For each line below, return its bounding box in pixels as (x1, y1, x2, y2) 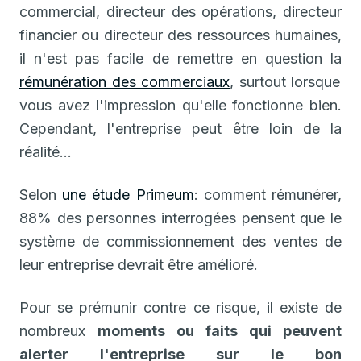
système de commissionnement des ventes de (19, 232, 342, 250)
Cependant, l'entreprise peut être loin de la (19, 119, 342, 137)
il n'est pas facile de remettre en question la (19, 49, 342, 67)
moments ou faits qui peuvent (98, 322, 342, 339)
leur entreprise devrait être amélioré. (19, 255, 258, 273)
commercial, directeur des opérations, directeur (19, 2, 342, 20)
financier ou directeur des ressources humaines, (19, 26, 342, 44)
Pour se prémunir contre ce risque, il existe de (19, 298, 342, 316)
